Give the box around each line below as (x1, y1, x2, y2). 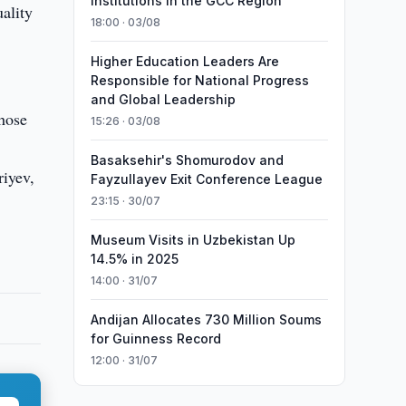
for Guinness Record (90, 331, 221, 346)
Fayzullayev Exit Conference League (90, 171, 323, 187)
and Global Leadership (90, 92, 236, 107)
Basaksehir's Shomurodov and (90, 152, 284, 168)
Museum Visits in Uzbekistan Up (90, 232, 295, 247)
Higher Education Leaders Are (90, 53, 279, 69)
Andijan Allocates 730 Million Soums (90, 312, 322, 327)
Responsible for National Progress (90, 72, 309, 88)
